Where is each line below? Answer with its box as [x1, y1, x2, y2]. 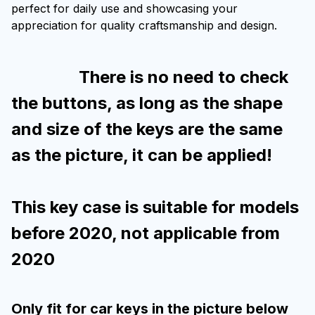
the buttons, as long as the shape [11, 93, 283, 114]
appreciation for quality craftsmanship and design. [11, 18, 277, 32]
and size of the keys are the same [11, 119, 283, 140]
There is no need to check [11, 67, 288, 88]
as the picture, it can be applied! [11, 145, 272, 166]
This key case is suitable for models [11, 196, 299, 217]
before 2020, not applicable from [11, 222, 280, 243]
